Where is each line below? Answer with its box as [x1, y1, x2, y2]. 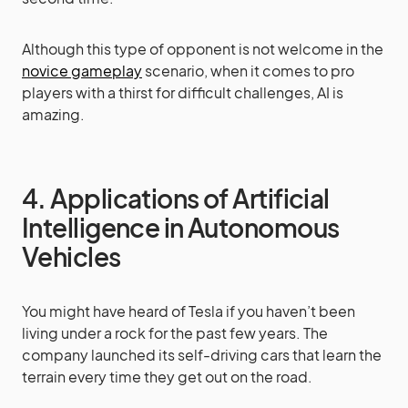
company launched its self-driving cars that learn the [22, 345, 382, 364]
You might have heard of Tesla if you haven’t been [22, 301, 355, 321]
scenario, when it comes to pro [142, 61, 354, 80]
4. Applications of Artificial [22, 182, 330, 214]
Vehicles [22, 240, 121, 272]
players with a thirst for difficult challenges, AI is [22, 83, 343, 102]
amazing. [22, 105, 85, 124]
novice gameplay [22, 61, 142, 80]
